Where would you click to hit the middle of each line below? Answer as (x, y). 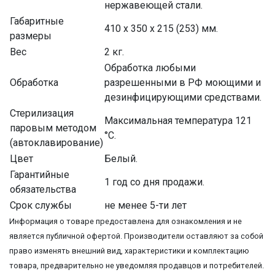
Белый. (121, 158)
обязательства (43, 189)
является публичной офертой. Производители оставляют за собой (136, 236)
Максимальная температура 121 (178, 120)
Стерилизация (42, 113)
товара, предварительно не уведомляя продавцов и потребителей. (137, 265)
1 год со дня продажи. (154, 182)
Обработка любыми (150, 68)
